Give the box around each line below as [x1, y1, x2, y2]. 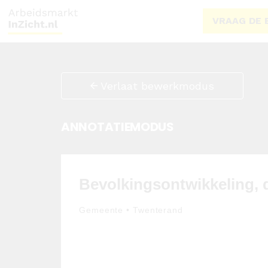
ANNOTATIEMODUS [61, 118, 174, 135]
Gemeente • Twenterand [79, 205, 182, 215]
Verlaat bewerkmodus [98, 80, 214, 92]
